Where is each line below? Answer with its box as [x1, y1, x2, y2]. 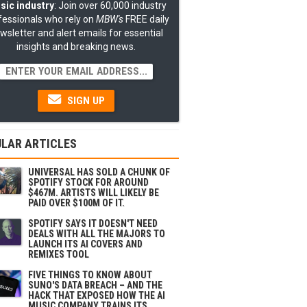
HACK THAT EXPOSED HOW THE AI [28, 290, 165, 301]
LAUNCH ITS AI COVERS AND [28, 238, 143, 249]
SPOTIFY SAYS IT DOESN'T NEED [28, 218, 158, 229]
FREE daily [123, 14, 169, 25]
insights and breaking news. [16, 41, 136, 52]
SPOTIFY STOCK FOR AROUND [28, 177, 149, 188]
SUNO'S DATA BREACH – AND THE [28, 280, 162, 291]
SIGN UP [64, 95, 105, 107]
